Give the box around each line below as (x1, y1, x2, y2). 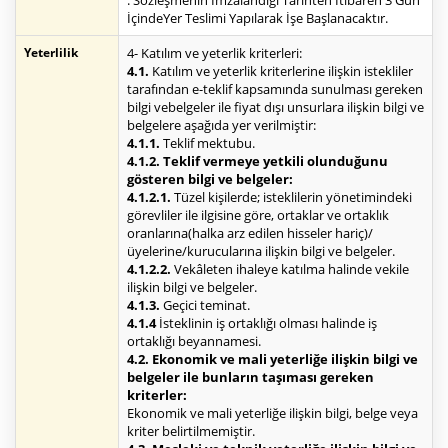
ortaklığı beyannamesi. (127, 332, 261, 351)
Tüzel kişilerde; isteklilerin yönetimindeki (171, 188, 412, 207)
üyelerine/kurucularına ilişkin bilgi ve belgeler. (127, 242, 395, 261)
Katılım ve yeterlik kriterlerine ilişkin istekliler (149, 62, 413, 81)
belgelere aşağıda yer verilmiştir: (127, 116, 316, 135)
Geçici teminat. (160, 296, 250, 315)
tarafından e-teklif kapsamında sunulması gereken (127, 80, 423, 99)
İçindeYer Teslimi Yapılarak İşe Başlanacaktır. (127, 9, 388, 28)
